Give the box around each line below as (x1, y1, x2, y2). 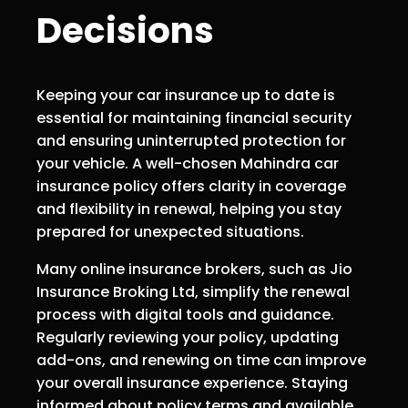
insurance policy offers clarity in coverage (36, 175, 346, 197)
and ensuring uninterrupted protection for (36, 129, 346, 151)
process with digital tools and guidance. (36, 303, 334, 325)
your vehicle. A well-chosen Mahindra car (36, 152, 339, 174)
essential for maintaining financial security (36, 107, 352, 128)
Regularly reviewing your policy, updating (36, 326, 339, 348)
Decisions (36, 5, 214, 56)
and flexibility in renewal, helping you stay (36, 198, 342, 219)
